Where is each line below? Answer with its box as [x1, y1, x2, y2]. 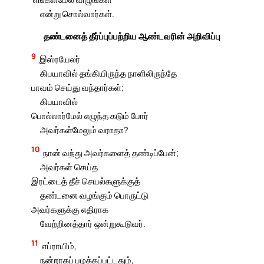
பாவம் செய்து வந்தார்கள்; [31, 81, 124, 93]
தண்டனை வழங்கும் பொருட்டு [39, 189, 148, 201]
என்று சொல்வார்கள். [39, 7, 114, 19]
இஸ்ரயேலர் [39, 52, 81, 65]
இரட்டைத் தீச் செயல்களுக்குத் [31, 174, 141, 187]
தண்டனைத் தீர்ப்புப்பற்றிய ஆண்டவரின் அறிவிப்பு [44, 29, 220, 42]
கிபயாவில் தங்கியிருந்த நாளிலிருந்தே [39, 67, 177, 79]
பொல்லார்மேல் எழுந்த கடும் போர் [31, 109, 149, 121]
